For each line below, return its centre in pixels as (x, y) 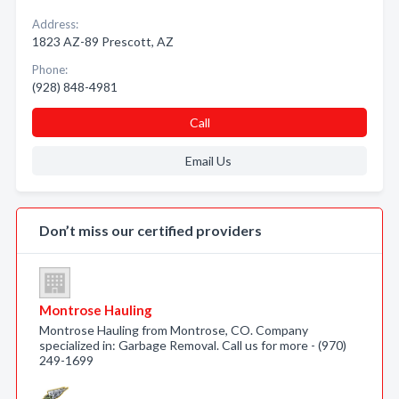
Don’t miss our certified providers (151, 230)
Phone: (50, 69)
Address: (55, 24)
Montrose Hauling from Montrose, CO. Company (174, 330)
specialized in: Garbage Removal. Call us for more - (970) (193, 345)
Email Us (208, 161)
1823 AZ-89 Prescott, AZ (103, 41)
